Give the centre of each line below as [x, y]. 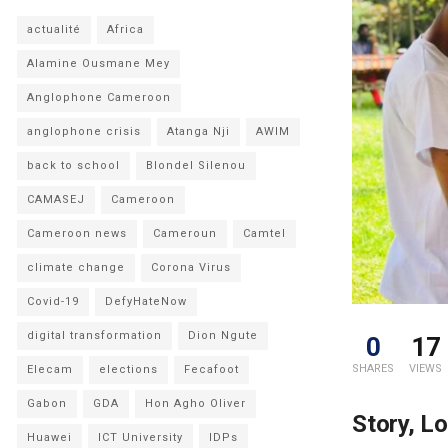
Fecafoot [211, 369]
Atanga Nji [198, 131]
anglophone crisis [84, 131]
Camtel [264, 233]
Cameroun [185, 233]
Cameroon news [77, 233]
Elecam [50, 369]
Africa [125, 29]
